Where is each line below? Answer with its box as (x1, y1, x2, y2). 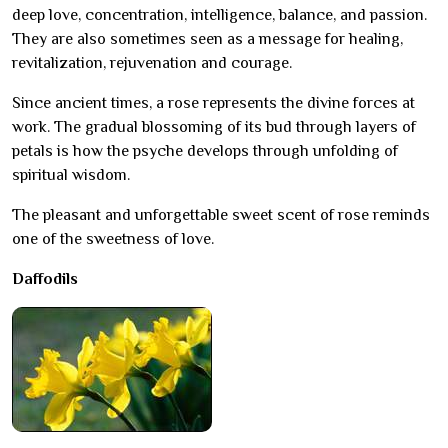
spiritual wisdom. (12, 166, 130, 185)
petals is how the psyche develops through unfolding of (12, 142, 398, 161)
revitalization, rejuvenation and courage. (12, 54, 292, 73)
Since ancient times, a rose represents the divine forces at (12, 94, 415, 113)
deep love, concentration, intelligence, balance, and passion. (12, 6, 427, 25)
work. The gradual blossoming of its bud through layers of (12, 118, 416, 137)
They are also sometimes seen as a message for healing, (12, 30, 403, 49)
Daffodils (12, 270, 78, 289)
